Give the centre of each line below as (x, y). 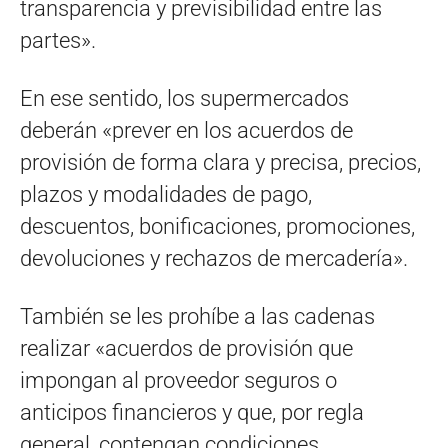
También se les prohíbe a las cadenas (197, 316)
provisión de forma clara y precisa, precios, (220, 162)
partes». (58, 40)
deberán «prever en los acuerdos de (186, 130)
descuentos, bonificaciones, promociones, (217, 226)
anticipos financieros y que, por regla (192, 412)
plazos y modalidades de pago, (166, 194)
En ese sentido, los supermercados (184, 98)
